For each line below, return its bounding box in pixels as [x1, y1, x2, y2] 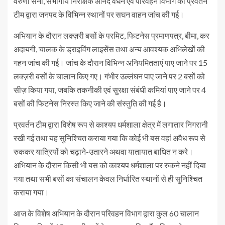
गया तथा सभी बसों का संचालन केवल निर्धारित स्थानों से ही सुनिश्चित [14, 174, 202, 184]
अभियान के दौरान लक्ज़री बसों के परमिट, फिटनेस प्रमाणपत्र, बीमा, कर [14, 31, 209, 41]
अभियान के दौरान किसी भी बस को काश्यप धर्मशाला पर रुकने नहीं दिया [14, 160, 206, 170]
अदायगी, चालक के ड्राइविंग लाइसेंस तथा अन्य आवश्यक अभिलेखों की [14, 44, 205, 54]
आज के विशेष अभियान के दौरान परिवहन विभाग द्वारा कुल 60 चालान [14, 208, 199, 218]
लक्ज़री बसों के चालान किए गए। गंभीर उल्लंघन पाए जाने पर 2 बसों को [14, 71, 205, 81]
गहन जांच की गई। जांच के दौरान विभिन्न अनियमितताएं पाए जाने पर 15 [14, 58, 207, 68]
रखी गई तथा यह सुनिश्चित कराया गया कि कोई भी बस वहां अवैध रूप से [14, 133, 205, 143]
